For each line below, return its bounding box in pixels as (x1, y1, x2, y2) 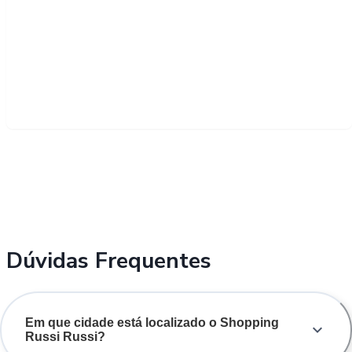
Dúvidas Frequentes (6, 245, 211, 276)
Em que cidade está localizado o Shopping (25, 315, 279, 329)
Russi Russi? (25, 329, 105, 343)
